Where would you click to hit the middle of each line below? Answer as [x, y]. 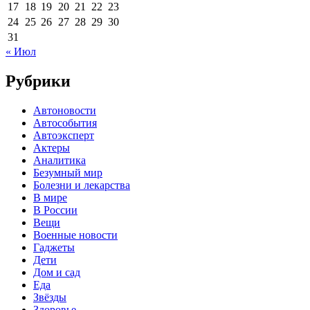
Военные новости [75, 235]
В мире [50, 198]
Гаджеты [54, 248]
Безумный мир [68, 173]
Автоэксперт [64, 136]
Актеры [52, 148]
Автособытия [65, 123]
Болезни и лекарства [82, 185]
